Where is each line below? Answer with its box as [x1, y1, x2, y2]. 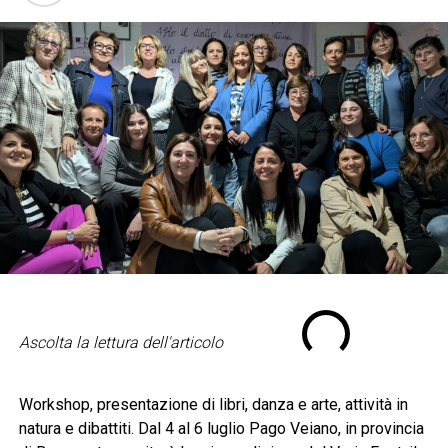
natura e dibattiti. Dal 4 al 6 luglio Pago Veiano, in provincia [18, 418, 424, 438]
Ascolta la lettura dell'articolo [18, 333, 223, 353]
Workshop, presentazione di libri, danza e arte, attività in [18, 394, 408, 414]
